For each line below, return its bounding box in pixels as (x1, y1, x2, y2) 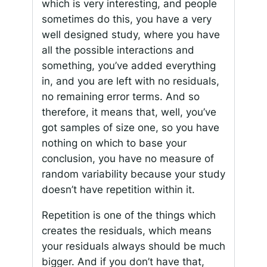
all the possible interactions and (41, 44, 194, 56)
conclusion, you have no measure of (41, 152, 214, 164)
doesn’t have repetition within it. (41, 183, 195, 195)
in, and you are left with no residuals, (41, 74, 219, 87)
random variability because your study (41, 167, 225, 180)
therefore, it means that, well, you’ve (41, 105, 216, 118)
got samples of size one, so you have (41, 121, 219, 133)
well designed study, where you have (41, 28, 220, 41)
